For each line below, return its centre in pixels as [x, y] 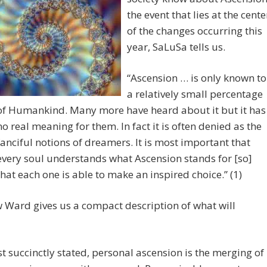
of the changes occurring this [195, 31]
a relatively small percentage [195, 94]
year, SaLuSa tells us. [176, 47]
